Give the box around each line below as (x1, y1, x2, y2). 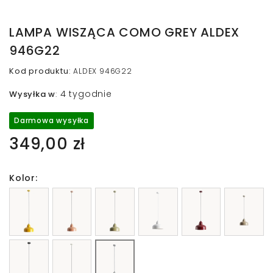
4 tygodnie (60, 87, 112, 100)
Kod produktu (9, 65, 69, 77)
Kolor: (9, 171, 38, 184)
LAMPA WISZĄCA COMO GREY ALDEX (9, 23, 240, 41)
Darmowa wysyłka (14, 115, 89, 126)
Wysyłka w (9, 88, 56, 100)
